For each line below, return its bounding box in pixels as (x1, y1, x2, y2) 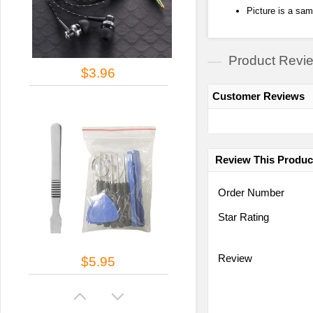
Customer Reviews (212, 91, 305, 103)
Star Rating (218, 212, 269, 224)
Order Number (218, 187, 284, 199)
